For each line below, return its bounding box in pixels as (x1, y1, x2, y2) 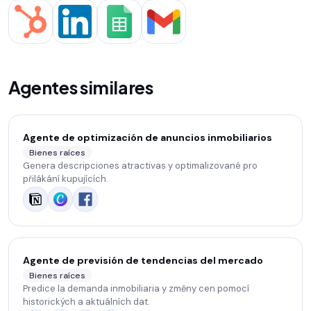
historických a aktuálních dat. (23, 296, 150, 308)
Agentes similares (8, 76, 153, 99)
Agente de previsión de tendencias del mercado (23, 254, 263, 267)
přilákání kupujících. (23, 173, 108, 185)
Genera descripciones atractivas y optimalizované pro (23, 160, 258, 172)
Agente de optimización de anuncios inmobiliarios (23, 131, 272, 144)
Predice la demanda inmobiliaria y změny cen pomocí (23, 283, 249, 295)
